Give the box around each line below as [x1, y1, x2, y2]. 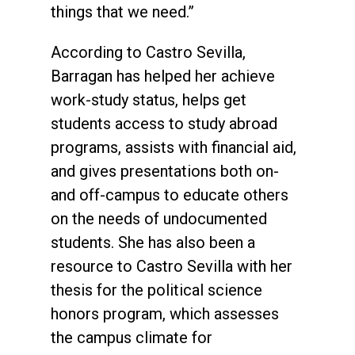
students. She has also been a [51, 232, 255, 252]
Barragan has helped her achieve [51, 66, 275, 86]
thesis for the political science [51, 280, 262, 300]
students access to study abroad [51, 113, 277, 133]
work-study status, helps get [51, 90, 246, 109]
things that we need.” [51, 2, 194, 21]
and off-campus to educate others [51, 185, 288, 204]
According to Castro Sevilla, [51, 42, 246, 62]
